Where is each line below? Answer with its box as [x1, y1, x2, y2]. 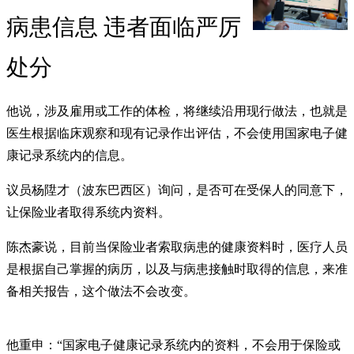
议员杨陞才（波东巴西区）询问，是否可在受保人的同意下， [6, 183, 348, 198]
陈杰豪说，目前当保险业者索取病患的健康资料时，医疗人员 [6, 240, 348, 254]
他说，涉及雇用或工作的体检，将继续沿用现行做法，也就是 [6, 104, 348, 119]
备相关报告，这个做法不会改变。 [6, 284, 196, 299]
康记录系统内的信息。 [6, 149, 133, 163]
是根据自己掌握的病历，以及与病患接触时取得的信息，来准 [6, 262, 348, 277]
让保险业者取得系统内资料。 [6, 205, 171, 220]
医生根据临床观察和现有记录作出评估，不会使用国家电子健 [6, 126, 348, 141]
